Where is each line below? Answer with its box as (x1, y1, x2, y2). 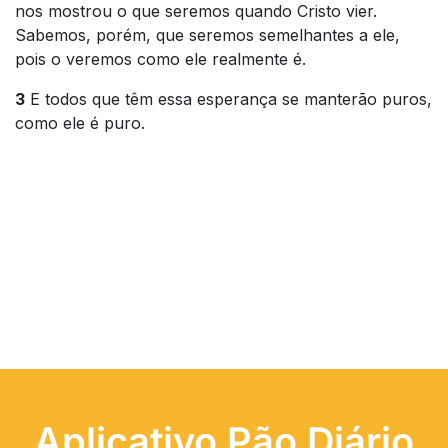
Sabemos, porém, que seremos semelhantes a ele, (15, 25, 400, 45)
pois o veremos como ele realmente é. (15, 49, 306, 69)
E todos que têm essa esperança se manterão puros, (25, 89, 432, 109)
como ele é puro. (15, 113, 145, 133)
